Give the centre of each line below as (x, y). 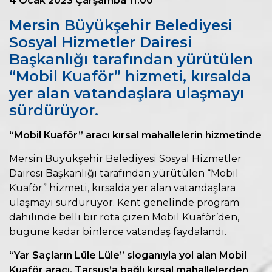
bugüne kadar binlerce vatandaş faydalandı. (118, 232)
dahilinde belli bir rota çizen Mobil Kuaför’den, (124, 217)
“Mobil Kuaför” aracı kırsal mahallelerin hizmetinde (135, 135)
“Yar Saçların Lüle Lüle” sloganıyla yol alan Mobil (128, 256)
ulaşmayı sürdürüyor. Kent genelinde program (124, 203)
